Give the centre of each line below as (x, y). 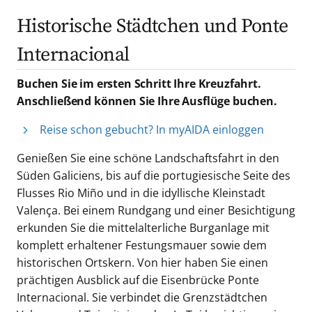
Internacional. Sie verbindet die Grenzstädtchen (142, 298)
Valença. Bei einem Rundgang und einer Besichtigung (156, 211)
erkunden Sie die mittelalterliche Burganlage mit (143, 228)
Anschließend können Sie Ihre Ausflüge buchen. (147, 101)
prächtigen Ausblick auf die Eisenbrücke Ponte (138, 280)
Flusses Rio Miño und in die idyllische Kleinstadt (141, 193)
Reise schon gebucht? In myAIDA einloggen (151, 130)
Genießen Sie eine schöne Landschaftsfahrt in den (148, 158)
